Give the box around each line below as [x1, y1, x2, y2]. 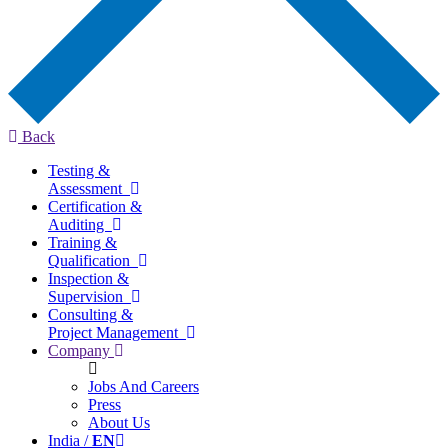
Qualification [48, 251, 138, 269]
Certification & [48, 197, 142, 215]
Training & [48, 233, 117, 251]
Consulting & [48, 305, 133, 323]
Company [48, 341, 114, 359]
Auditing [48, 215, 112, 233]
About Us [88, 413, 150, 431]
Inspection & [48, 269, 129, 287]
